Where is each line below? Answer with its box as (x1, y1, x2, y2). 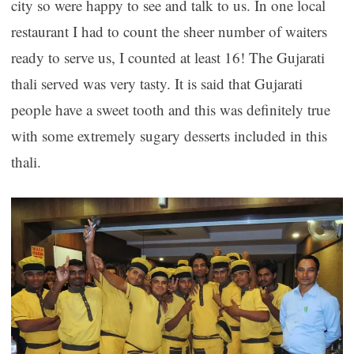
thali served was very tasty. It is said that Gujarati (10, 73, 303, 94)
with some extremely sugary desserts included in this (10, 126, 327, 146)
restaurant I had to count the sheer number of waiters (10, 21, 327, 42)
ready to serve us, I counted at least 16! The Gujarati (10, 47, 325, 68)
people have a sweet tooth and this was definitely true (10, 100, 330, 120)
